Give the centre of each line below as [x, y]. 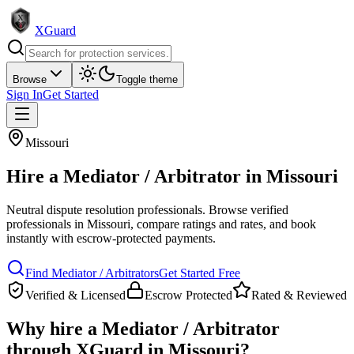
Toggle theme [147, 79]
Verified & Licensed [75, 295]
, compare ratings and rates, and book [223, 224]
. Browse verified [245, 209]
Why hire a [54, 328]
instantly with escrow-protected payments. [111, 238]
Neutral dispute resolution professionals [104, 209]
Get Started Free [200, 273]
